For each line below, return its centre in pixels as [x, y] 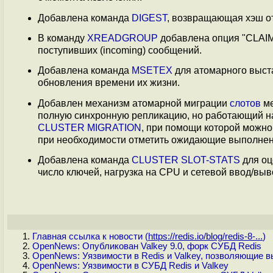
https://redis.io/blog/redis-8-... [205, 236]
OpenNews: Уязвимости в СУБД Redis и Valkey [130, 266]
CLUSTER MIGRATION [90, 127]
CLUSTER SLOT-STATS [186, 160]
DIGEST [149, 18]
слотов [245, 103]
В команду [62, 38]
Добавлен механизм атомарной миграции [134, 103]
